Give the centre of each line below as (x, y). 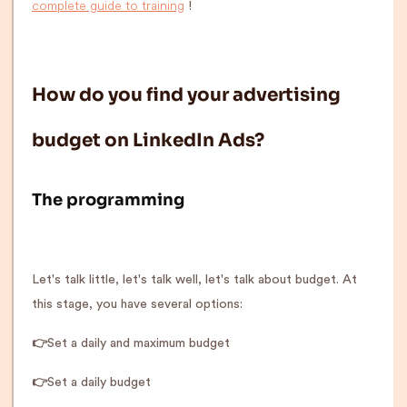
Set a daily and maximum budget (139, 343)
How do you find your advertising (186, 95)
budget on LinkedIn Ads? (148, 140)
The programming (108, 200)
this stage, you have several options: (137, 304)
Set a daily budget (99, 382)
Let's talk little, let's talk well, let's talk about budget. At (194, 280)
